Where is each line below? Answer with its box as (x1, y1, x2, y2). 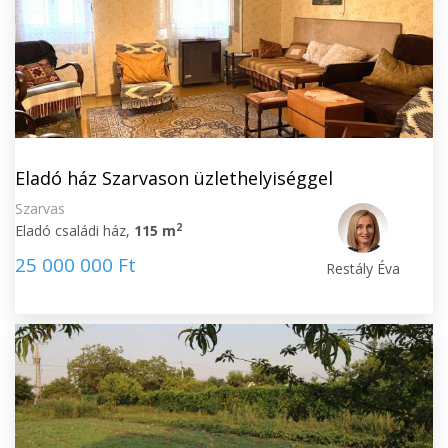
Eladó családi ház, (15, 221, 134, 240)
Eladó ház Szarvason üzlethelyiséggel (15, 166, 333, 190)
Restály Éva (326, 259, 401, 278)
